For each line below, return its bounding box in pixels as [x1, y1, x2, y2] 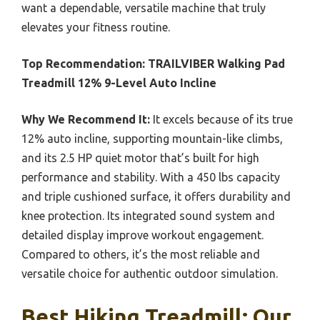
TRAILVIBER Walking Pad [148, 57, 285, 71]
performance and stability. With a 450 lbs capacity [21, 171, 280, 184]
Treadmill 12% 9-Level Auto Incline [21, 76, 216, 90]
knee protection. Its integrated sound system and [21, 209, 275, 223]
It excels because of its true [150, 113, 293, 126]
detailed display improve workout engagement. [21, 229, 264, 242]
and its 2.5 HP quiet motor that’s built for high [21, 151, 259, 165]
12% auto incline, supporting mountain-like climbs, [21, 132, 283, 146]
